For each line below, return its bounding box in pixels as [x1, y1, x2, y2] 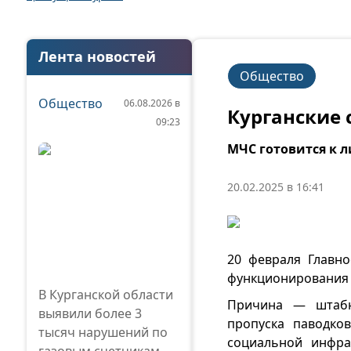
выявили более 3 [38, 305, 142, 322]
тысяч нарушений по [38, 324, 168, 341]
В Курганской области [38, 286, 173, 303]
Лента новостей [38, 47, 156, 66]
